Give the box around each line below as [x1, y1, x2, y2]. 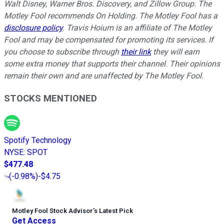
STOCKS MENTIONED [4, 92, 97, 104]
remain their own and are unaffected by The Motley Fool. [4, 71, 203, 81]
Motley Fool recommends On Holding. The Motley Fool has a [4, 11, 217, 21]
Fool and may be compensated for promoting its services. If [4, 35, 213, 45]
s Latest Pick [94, 206, 133, 214]
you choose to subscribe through [4, 47, 121, 57]
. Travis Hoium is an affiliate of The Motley [62, 23, 212, 33]
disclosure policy [4, 23, 62, 33]
